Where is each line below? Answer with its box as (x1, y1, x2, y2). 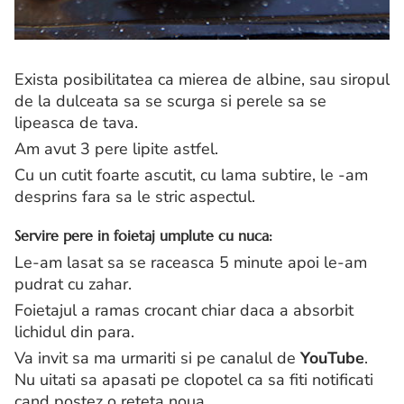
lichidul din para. (14, 321, 134, 344)
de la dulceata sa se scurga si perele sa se (14, 90, 326, 113)
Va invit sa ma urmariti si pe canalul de (14, 347, 300, 370)
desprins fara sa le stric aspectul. (14, 186, 255, 208)
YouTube (300, 347, 364, 370)
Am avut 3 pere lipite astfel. (14, 138, 218, 161)
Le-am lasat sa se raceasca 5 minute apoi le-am (14, 252, 367, 274)
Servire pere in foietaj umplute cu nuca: (14, 226, 272, 245)
